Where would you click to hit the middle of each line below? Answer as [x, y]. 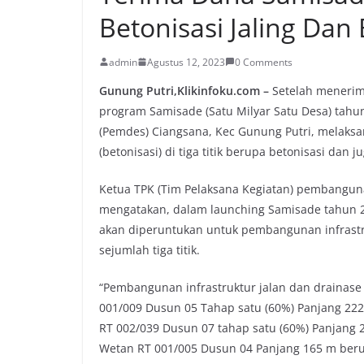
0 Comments [264, 62]
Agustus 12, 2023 [186, 62]
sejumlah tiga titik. [149, 249]
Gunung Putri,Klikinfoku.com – [184, 90]
